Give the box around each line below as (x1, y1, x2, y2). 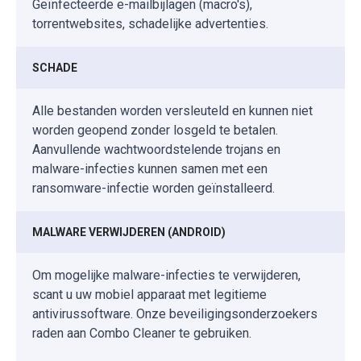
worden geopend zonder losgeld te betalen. (32, 122, 278, 138)
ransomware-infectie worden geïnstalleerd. (32, 180, 275, 196)
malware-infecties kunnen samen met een (32, 160, 268, 176)
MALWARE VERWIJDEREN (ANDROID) (32, 225, 226, 239)
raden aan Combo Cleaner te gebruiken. (32, 325, 251, 341)
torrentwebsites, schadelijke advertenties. (32, 15, 268, 31)
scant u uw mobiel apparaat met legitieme (32, 286, 267, 302)
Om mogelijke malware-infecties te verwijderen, (32, 267, 301, 283)
